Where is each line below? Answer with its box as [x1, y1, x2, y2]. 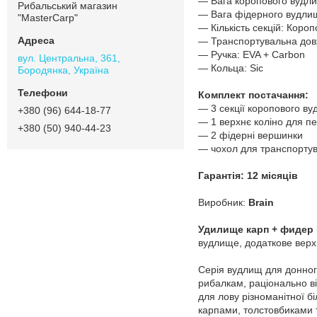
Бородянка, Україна [18, 64, 109, 76]
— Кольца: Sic [198, 62, 263, 74]
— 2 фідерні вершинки [198, 129, 303, 142]
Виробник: [198, 197, 248, 209]
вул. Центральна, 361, [18, 52, 120, 64]
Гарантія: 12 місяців [198, 170, 298, 182]
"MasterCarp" [18, 11, 78, 23]
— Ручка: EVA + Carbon [198, 49, 305, 61]
